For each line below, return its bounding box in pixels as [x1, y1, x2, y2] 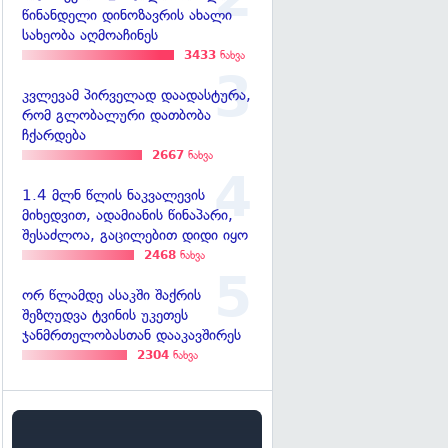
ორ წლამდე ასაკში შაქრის [22, 286, 201, 305]
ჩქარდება [22, 126, 86, 145]
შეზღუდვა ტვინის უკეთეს [22, 306, 188, 325]
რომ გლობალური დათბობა [22, 106, 211, 125]
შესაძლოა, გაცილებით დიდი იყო [22, 226, 248, 245]
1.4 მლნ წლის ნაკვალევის [22, 186, 205, 205]
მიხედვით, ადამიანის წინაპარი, [22, 206, 233, 225]
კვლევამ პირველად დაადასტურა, [22, 86, 251, 105]
